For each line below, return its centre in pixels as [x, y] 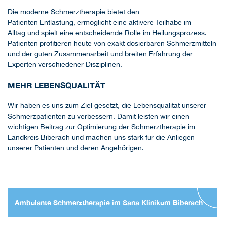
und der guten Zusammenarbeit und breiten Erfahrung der [100, 54]
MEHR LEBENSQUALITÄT [57, 85]
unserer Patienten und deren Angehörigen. [76, 148]
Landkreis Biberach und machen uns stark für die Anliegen [101, 137]
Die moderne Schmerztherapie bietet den [73, 12]
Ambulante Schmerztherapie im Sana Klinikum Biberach [109, 203]
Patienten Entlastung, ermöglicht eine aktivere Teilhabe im [99, 22]
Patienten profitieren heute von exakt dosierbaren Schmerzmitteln [112, 43]
